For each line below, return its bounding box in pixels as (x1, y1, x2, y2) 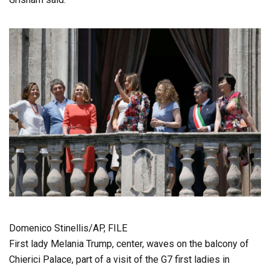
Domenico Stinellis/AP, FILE (9, 222, 127, 234)
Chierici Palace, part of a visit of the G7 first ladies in (9, 253, 230, 265)
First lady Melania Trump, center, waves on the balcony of (9, 237, 249, 250)
